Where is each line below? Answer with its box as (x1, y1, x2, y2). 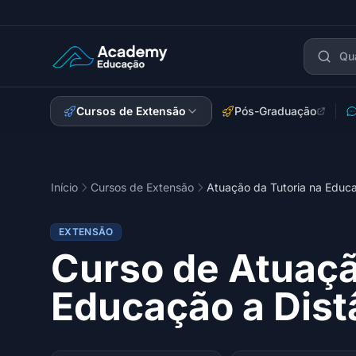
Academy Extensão (50, 56, 165, 73)
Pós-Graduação (234, 104, 316, 118)
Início (51, 180, 78, 194)
